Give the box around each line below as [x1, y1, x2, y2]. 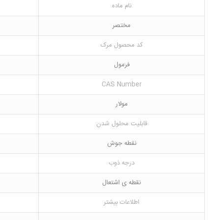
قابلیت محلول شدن [96, 118, 147, 129]
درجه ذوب [109, 158, 135, 168]
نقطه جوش [107, 138, 137, 149]
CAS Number [101, 79, 142, 90]
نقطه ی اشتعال [102, 177, 141, 188]
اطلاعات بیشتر [104, 197, 139, 208]
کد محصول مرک [100, 40, 143, 51]
